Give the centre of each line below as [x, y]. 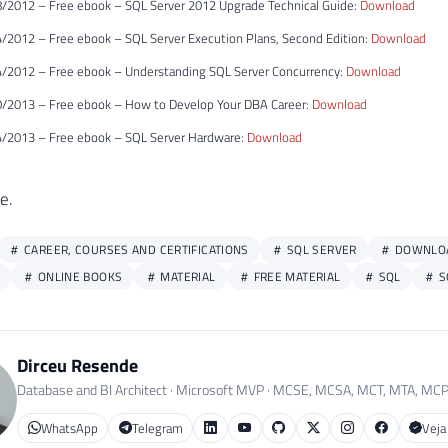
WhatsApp [69, 427]
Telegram [157, 427]
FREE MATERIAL [295, 277]
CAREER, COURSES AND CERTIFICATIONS [134, 250]
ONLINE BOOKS [78, 277]
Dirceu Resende [77, 366]
